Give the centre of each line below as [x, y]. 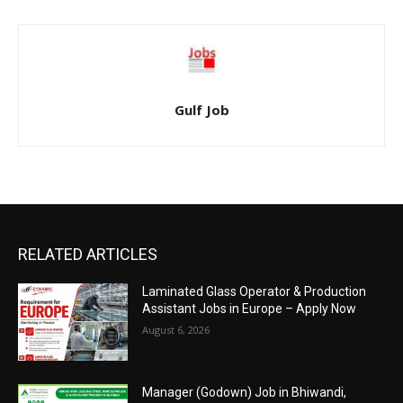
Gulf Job [201, 110]
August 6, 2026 [176, 330]
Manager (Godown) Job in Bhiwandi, [245, 392]
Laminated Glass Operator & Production [255, 292]
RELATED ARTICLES [88, 255]
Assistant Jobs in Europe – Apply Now [250, 309]
